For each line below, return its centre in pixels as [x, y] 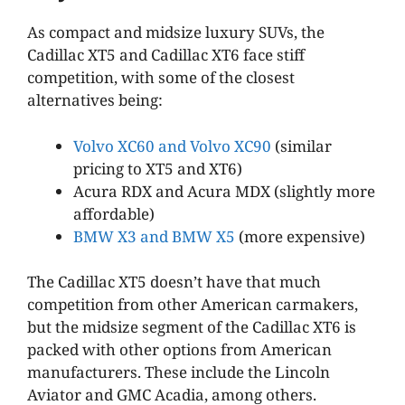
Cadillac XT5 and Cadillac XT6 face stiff [166, 55]
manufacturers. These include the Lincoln [179, 372]
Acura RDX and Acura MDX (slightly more [224, 191]
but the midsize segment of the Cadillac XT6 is [192, 327]
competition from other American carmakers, [193, 305]
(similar [301, 146]
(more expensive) [300, 236]
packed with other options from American [179, 350]
